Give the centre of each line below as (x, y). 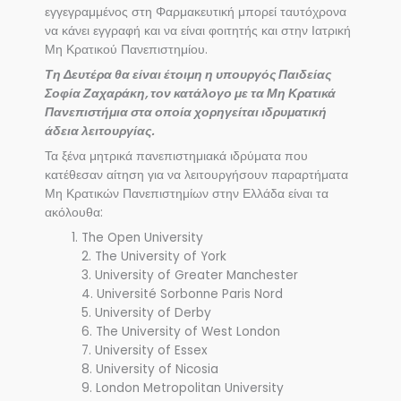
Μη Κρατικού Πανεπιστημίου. (126, 50)
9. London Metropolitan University (183, 388)
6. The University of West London (181, 331)
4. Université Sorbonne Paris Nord (183, 294)
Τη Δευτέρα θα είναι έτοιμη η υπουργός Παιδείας (188, 75)
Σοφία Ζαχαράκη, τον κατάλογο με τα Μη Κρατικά (190, 94)
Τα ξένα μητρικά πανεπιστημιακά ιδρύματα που (176, 157)
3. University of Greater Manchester (190, 275)
